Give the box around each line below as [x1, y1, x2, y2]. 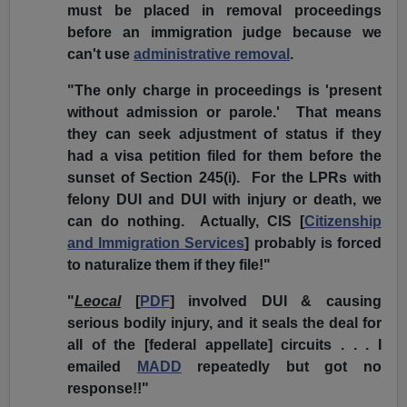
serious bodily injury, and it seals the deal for [67, 315, 382, 332]
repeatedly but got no [181, 359, 382, 375]
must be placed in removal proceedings [67, 3, 382, 19]
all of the [67, 337, 145, 353]
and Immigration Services [67, 235, 245, 252]
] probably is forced [244, 235, 382, 252]
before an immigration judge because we [67, 25, 382, 41]
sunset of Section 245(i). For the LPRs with [67, 170, 382, 186]
